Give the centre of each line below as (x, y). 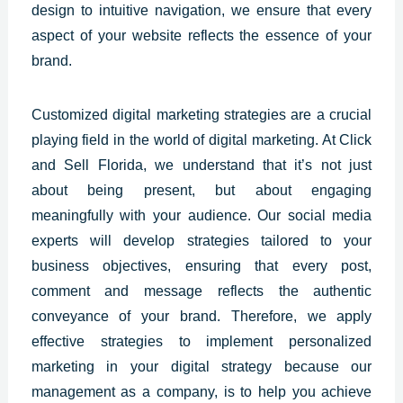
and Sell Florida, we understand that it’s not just (201, 165)
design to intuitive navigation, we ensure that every (201, 10)
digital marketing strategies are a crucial (242, 114)
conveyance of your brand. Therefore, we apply (201, 316)
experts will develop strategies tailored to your (201, 240)
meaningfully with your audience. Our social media (201, 215)
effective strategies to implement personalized (201, 341)
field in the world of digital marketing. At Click (225, 139)
